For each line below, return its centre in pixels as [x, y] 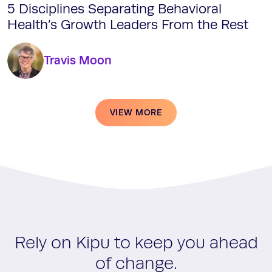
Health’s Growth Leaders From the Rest [130, 25]
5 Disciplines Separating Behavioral [114, 9]
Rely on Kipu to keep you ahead [136, 243]
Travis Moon [78, 60]
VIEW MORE [136, 112]
